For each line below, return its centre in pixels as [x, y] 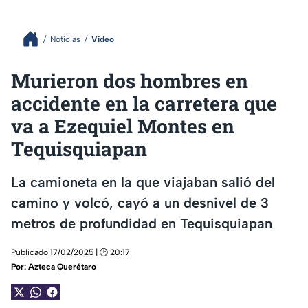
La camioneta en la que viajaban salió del [143, 182]
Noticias [65, 39]
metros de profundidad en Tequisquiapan [142, 223]
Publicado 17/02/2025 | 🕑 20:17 [70, 253]
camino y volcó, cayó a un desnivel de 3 [140, 202]
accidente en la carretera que [144, 103]
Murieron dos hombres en [130, 81]
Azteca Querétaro [62, 267]
